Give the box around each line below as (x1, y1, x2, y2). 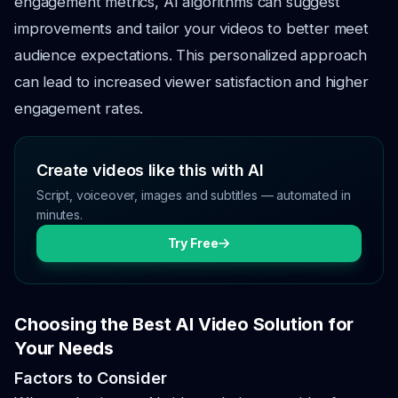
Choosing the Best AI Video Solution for (14, 314, 354, 335)
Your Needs (14, 338, 115, 359)
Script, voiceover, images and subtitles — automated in (36, 187, 351, 203)
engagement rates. (14, 99, 144, 117)
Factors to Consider (14, 369, 167, 387)
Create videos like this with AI (36, 161, 264, 179)
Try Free (167, 235, 219, 251)
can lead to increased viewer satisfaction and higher (14, 73, 369, 91)
